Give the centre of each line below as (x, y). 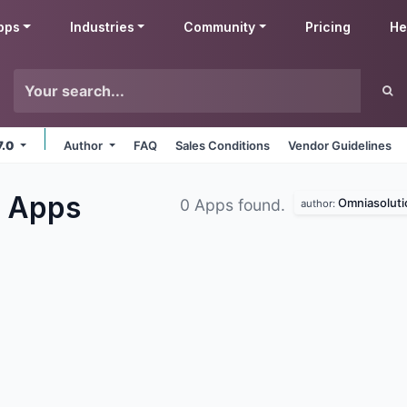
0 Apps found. (235, 205)
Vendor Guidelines (340, 145)
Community (220, 27)
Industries (102, 27)
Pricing (328, 27)
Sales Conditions (223, 145)
